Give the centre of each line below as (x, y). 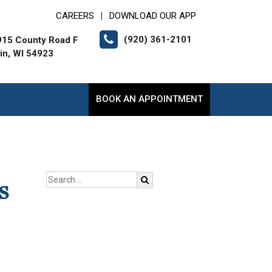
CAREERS (75, 16)
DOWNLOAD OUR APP (153, 16)
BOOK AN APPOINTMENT (149, 99)
